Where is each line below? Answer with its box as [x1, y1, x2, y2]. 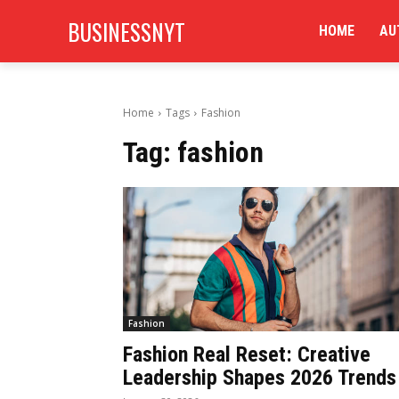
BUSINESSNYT [68, 14, 185, 48]
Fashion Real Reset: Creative [123, 342, 370, 367]
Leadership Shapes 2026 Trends [123, 365, 396, 390]
